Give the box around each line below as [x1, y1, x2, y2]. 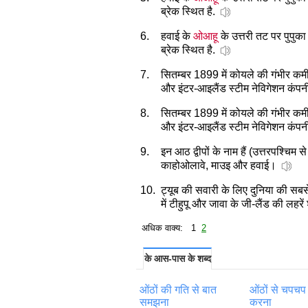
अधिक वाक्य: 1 [136, 222, 201, 233]
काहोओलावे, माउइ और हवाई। [161, 159, 276, 171]
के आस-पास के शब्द [144, 252, 211, 264]
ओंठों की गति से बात [140, 283, 217, 296]
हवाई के [161, 30, 193, 42]
